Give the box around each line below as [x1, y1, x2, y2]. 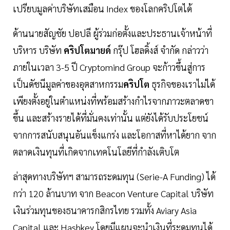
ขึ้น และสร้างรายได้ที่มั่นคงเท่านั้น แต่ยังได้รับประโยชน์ [13, 112, 208, 124]
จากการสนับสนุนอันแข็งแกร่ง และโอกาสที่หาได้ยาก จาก [13, 129, 216, 141]
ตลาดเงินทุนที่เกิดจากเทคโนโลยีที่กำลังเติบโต [13, 146, 179, 158]
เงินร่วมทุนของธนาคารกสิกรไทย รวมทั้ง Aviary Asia [13, 204, 197, 217]
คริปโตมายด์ [64, 44, 113, 56]
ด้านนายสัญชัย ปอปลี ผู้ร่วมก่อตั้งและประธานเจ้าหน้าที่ [13, 27, 212, 40]
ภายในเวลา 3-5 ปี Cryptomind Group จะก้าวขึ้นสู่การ [13, 61, 205, 73]
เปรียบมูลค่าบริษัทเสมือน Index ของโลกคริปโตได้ [13, 3, 192, 15]
